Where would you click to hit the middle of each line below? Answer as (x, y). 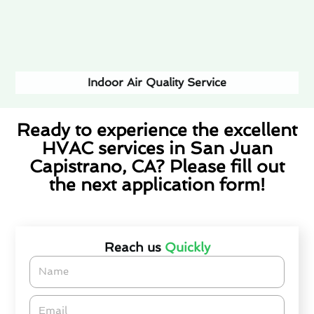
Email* (45, 302)
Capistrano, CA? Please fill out (157, 167)
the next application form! (157, 185)
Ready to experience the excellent (157, 130)
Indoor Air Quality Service (157, 82)
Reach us (134, 247)
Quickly (187, 247)
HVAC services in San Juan (157, 149)
